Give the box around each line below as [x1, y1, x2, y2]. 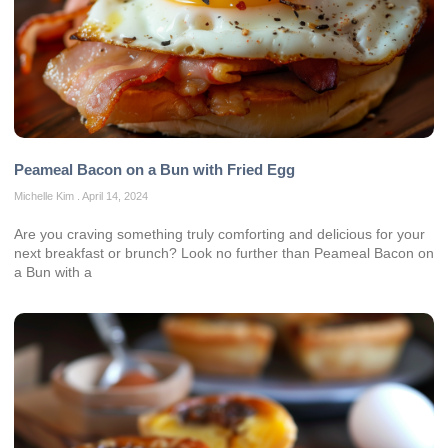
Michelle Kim [14, 189, 77, 202]
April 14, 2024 [80, 189, 148, 202]
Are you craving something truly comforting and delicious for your [14, 225, 425, 242]
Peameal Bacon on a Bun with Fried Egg [14, 160, 295, 178]
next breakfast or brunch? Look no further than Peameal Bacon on [14, 244, 434, 261]
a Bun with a [14, 263, 92, 280]
